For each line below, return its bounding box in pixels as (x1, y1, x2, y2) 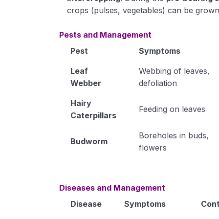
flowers (138, 143, 167, 153)
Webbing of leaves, (138, 66, 210, 76)
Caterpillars (70, 110, 116, 120)
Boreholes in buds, (138, 131, 209, 140)
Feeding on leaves (138, 104, 205, 114)
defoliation (138, 78, 177, 88)
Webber (70, 78, 101, 88)
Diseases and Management (59, 183, 166, 193)
